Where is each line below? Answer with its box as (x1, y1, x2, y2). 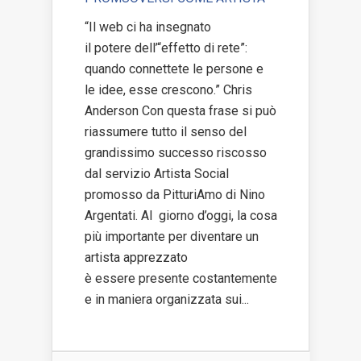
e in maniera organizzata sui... (85, 292, 249, 308)
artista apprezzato (85, 250, 188, 266)
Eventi (16, 36, 65, 58)
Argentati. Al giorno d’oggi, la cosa (85, 208, 277, 224)
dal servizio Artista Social (85, 166, 229, 182)
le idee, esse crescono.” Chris (85, 82, 252, 98)
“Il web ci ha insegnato (85, 19, 211, 35)
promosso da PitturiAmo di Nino (85, 187, 265, 203)
